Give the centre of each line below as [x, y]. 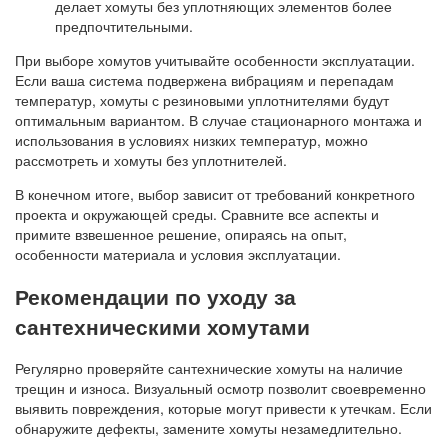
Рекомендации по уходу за [155, 296]
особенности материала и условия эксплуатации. [178, 253]
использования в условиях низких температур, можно [191, 139]
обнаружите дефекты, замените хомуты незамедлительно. [208, 428]
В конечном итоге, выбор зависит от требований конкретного [215, 193]
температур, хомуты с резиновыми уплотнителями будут [202, 99]
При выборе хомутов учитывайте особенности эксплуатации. [215, 59]
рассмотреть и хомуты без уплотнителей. [151, 159]
